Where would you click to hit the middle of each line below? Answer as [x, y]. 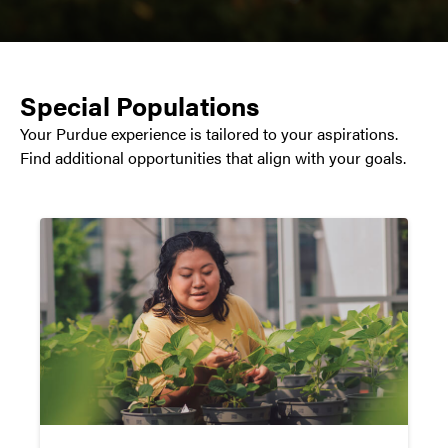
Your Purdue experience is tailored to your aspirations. [209, 133]
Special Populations [139, 105]
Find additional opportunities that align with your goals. [213, 157]
